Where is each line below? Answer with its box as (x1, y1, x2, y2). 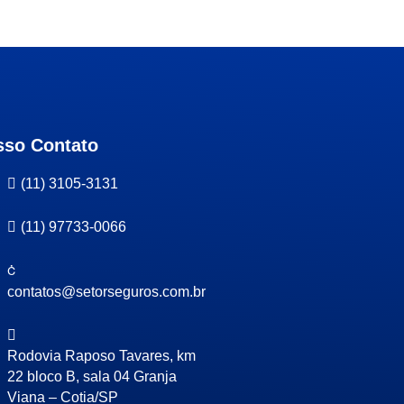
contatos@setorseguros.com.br (7, 284, 207, 299)
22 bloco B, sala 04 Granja (7, 369, 178, 384)
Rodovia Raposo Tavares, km (7, 348, 197, 363)
